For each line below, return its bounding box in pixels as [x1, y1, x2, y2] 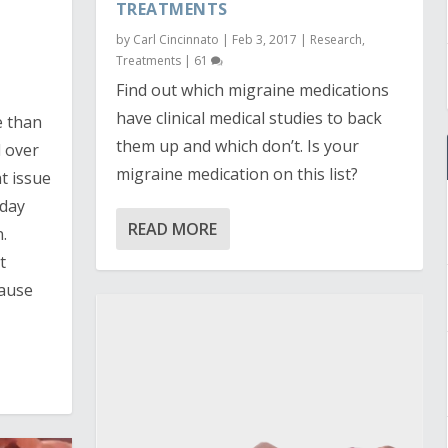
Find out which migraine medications [115, 79, 389, 102]
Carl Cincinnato [132, 31, 219, 49]
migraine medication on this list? [115, 163, 362, 186]
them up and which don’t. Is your [115, 135, 359, 158]
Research [309, 31, 362, 49]
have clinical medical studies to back [115, 107, 382, 130]
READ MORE [127, 218, 217, 241]
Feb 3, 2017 [231, 31, 297, 49]
